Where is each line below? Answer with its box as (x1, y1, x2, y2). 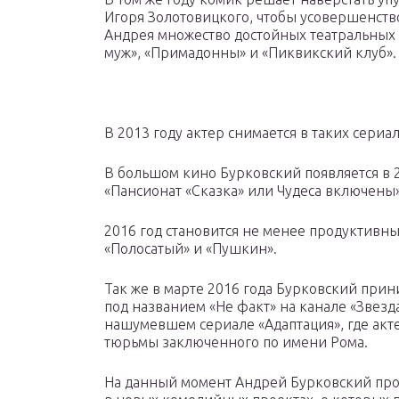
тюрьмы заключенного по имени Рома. (104, 334, 368, 351)
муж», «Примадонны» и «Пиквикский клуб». (104, 45, 396, 61)
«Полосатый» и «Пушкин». (104, 240, 277, 257)
